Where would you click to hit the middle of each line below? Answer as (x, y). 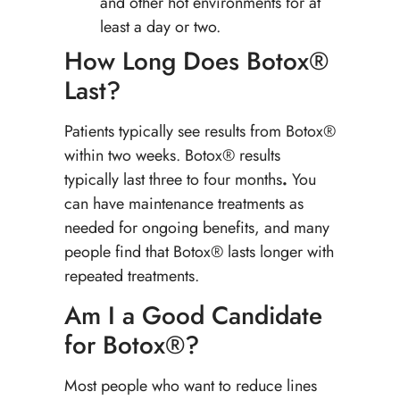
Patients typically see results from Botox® (200, 131)
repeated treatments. (131, 275)
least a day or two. (160, 26)
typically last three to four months (173, 179)
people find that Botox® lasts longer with (199, 251)
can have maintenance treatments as (183, 203)
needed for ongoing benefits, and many (196, 227)
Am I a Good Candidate (193, 316)
